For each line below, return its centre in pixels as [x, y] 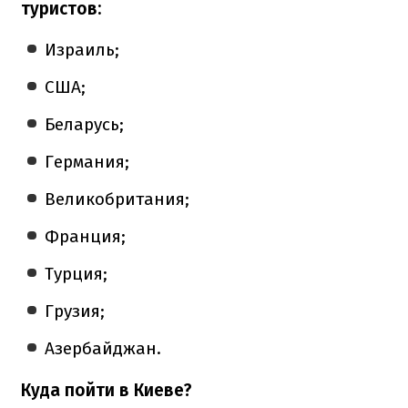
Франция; [86, 236]
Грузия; [75, 311]
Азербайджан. [103, 348]
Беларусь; [85, 124]
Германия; [87, 161]
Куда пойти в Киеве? [107, 390]
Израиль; [82, 49]
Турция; [76, 273]
